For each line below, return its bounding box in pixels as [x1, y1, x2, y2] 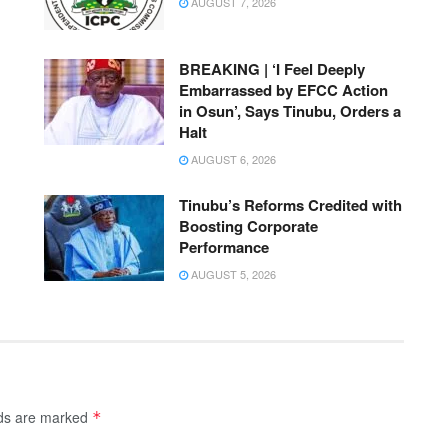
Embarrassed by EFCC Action [179, 79, 388, 102]
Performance [179, 236, 269, 259]
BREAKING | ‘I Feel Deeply [179, 58, 365, 81]
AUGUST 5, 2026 [188, 266, 276, 283]
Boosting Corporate [179, 215, 318, 238]
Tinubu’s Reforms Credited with [179, 194, 402, 217]
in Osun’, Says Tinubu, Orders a [179, 100, 401, 123]
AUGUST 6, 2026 [188, 151, 276, 168]
